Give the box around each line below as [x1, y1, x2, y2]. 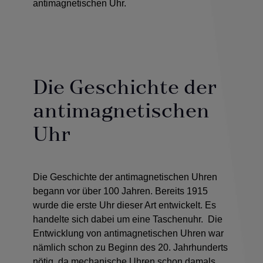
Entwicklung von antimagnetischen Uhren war [33, 228, 224, 238]
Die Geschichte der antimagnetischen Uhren [33, 171, 217, 182]
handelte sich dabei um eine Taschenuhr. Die [33, 214, 222, 224]
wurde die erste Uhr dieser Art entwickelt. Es [33, 200, 216, 210]
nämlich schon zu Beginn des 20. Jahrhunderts [33, 242, 228, 252]
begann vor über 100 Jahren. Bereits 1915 [33, 186, 208, 196]
